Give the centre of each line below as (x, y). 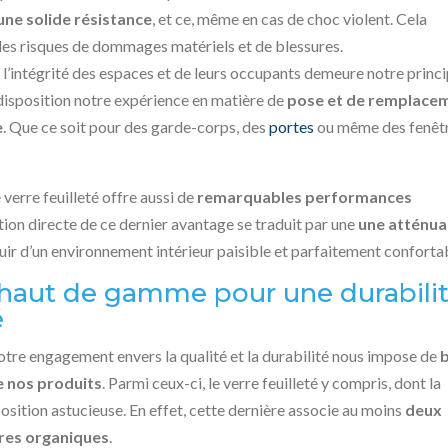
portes (292, 127)
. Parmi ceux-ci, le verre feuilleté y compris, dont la (272, 383)
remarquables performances (305, 197)
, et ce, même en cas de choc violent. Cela (290, 19)
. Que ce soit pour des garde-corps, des (136, 127)
